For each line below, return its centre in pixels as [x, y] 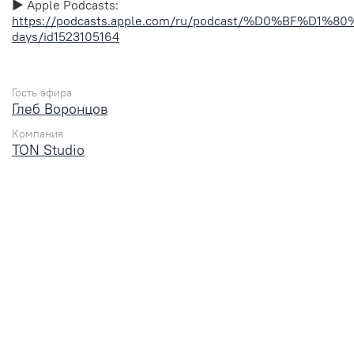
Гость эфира [42, 92]
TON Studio [48, 150]
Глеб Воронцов [60, 108]
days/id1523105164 [66, 36]
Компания [38, 134]
